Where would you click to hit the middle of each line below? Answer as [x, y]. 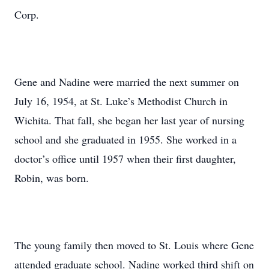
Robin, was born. [52, 178]
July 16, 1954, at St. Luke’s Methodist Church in [121, 101]
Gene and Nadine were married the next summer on [127, 82]
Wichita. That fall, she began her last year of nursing [129, 120]
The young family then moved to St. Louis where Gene [134, 245]
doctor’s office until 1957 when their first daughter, [125, 159]
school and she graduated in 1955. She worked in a [125, 139]
